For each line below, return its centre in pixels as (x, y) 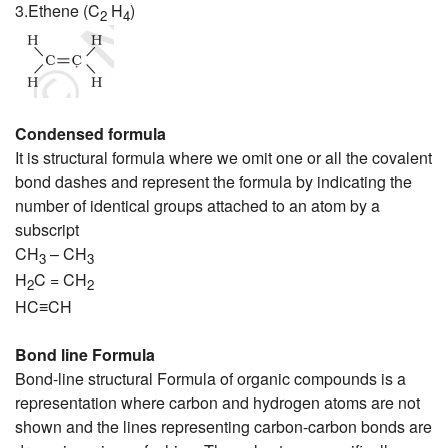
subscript (47, 230)
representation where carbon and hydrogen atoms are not (217, 402)
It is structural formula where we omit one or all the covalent (223, 158)
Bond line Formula (85, 354)
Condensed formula (90, 134)
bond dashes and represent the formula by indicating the (213, 182)
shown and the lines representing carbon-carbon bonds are (223, 426)
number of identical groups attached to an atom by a (197, 206)
